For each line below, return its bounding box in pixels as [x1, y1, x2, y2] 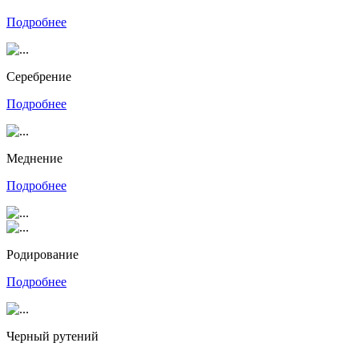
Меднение [6, 151, 63, 165]
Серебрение [6, 70, 71, 83]
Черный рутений [6, 329, 99, 343]
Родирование [6, 248, 79, 261]
